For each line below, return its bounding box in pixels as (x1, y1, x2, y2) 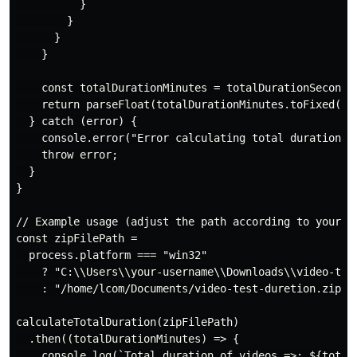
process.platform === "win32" (16, 249, 207, 262)
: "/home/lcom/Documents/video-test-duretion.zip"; (16, 282, 354, 296)
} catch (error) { (16, 115, 137, 128)
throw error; (16, 148, 118, 162)
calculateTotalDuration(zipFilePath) (16, 316, 239, 329)
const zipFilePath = (16, 232, 137, 245)
